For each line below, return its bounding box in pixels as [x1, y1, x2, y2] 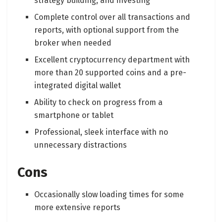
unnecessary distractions [34, 140, 129, 150]
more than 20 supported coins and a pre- [34, 67, 187, 77]
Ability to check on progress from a [34, 97, 163, 107]
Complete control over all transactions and [34, 12, 191, 22]
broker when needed [34, 38, 112, 48]
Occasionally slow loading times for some [34, 189, 184, 199]
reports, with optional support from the [34, 25, 179, 35]
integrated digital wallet [34, 80, 121, 90]
